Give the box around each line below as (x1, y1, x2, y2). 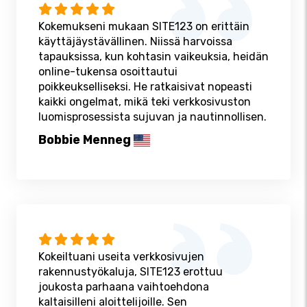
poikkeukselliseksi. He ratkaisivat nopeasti (38, 80, 252, 94)
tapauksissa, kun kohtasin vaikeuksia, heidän (38, 50, 269, 64)
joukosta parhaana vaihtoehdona (38, 280, 209, 293)
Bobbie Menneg (38, 132, 131, 148)
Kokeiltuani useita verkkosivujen (38, 249, 204, 263)
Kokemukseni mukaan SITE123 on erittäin (38, 20, 249, 34)
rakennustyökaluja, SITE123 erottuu (38, 265, 223, 278)
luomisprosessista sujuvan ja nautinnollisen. (38, 110, 267, 124)
